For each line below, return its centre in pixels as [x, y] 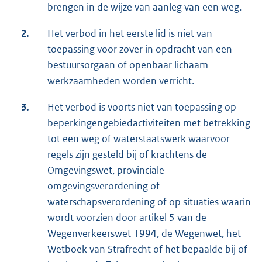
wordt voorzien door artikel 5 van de [127, 218]
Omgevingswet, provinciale [106, 170]
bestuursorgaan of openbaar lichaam [128, 65]
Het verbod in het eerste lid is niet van [130, 34]
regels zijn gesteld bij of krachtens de [127, 155]
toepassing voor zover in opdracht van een [140, 49]
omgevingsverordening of [104, 186]
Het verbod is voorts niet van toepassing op [142, 107]
